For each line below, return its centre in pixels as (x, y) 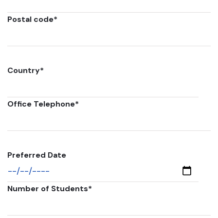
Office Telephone (41, 104)
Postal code (30, 19)
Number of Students (48, 189)
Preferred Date (37, 155)
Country (24, 70)
